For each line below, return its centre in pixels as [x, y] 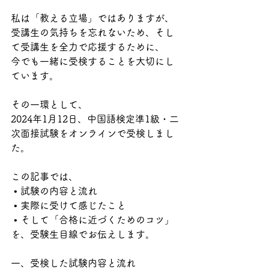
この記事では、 [44, 177]
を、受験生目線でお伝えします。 [83, 234]
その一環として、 [49, 104]
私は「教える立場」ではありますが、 [92, 18]
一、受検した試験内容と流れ [73, 263]
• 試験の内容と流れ [56, 191]
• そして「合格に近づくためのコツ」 [94, 220]
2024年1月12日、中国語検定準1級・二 [95, 119]
